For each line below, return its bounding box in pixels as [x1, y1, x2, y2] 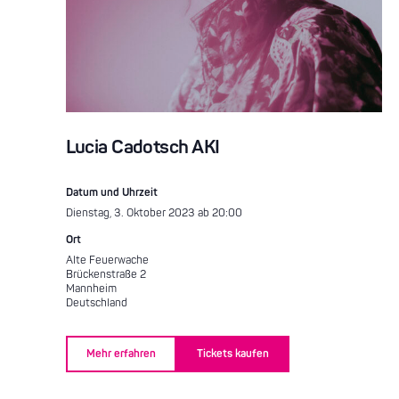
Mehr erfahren [85, 346, 156, 361]
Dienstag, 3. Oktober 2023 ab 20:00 [65, 207, 242, 220]
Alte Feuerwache [65, 254, 149, 267]
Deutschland [65, 297, 127, 310]
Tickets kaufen [196, 346, 269, 361]
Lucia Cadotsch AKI [65, 135, 220, 159]
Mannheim [65, 282, 117, 296]
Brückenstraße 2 [65, 268, 146, 281]
